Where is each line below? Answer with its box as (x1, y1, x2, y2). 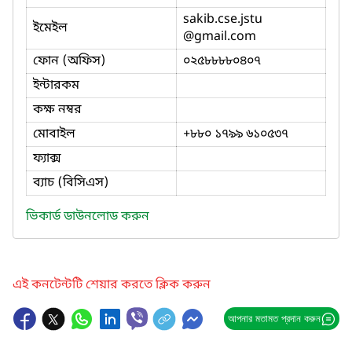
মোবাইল (33, 125, 75, 143)
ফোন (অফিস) (33, 52, 106, 70)
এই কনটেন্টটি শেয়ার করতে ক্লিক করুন (13, 276, 211, 294)
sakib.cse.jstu (183, 10, 262, 28)
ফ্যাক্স (33, 149, 61, 167)
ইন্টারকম (33, 76, 79, 94)
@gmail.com (183, 27, 256, 46)
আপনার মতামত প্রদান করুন (227, 312, 321, 324)
